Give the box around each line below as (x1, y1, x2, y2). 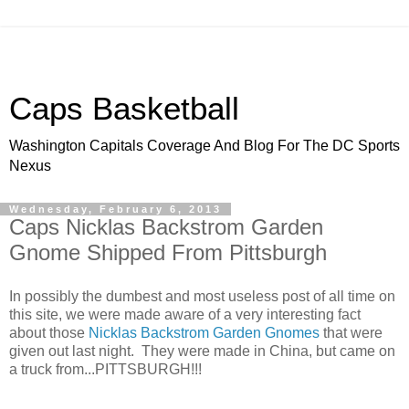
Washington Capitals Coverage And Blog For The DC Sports (9, 138, 400, 153)
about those (9, 324, 89, 341)
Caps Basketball (9, 91, 239, 126)
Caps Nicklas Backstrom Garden (9, 215, 323, 239)
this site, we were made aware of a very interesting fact (9, 306, 361, 322)
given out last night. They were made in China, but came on (9, 342, 395, 359)
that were (320, 324, 383, 341)
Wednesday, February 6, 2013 (9, 204, 222, 215)
